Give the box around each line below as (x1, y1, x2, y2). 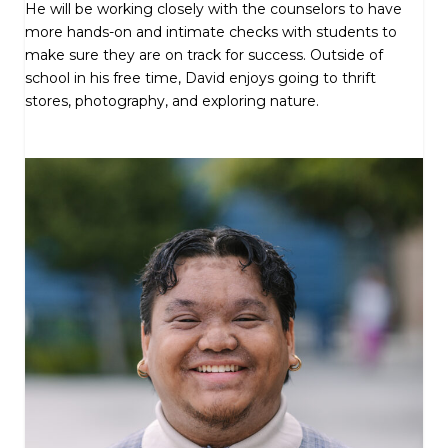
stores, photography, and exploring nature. (25, 92, 319, 110)
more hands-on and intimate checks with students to (25, 23, 397, 41)
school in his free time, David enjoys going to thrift (25, 69, 376, 87)
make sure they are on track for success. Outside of (25, 46, 383, 64)
